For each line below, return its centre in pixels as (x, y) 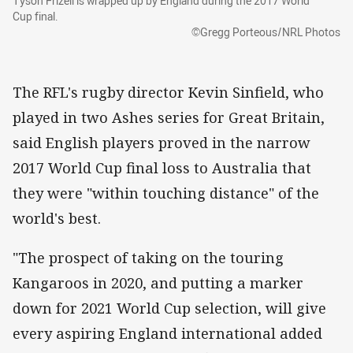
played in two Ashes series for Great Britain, (169, 117)
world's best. (57, 218)
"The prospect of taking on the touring (148, 258)
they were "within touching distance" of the (166, 193)
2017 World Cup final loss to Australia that (162, 167)
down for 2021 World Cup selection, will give (169, 308)
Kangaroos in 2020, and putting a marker (158, 283)
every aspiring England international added (167, 334)
